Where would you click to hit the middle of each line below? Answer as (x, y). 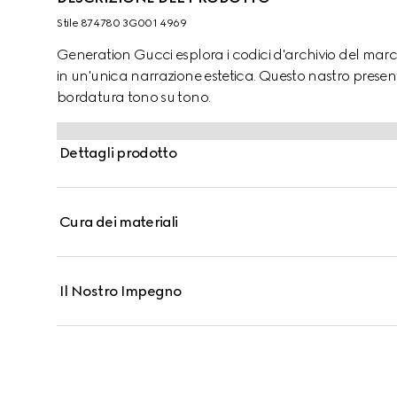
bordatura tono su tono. (134, 97)
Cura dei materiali (119, 222)
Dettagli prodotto (118, 153)
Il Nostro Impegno (121, 291)
